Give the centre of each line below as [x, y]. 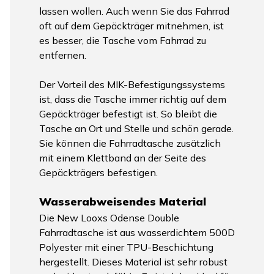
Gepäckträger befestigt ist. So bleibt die [128, 113]
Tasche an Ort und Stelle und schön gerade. [136, 128]
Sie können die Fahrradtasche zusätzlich [130, 143]
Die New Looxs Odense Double [109, 217]
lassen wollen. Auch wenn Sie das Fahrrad [134, 11]
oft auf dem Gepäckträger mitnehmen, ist [131, 25]
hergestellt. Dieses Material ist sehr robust [133, 261]
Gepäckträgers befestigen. [98, 172]
